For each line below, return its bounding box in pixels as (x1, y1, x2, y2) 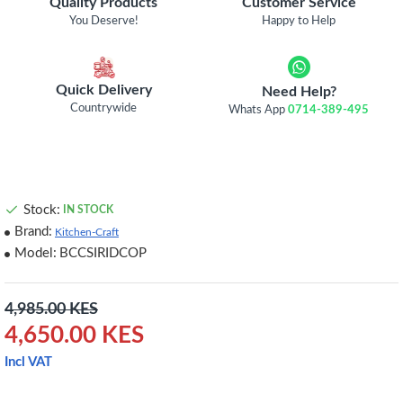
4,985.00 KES (4, 301, 98, 318)
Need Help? (261, 85, 336, 99)
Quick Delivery (55, 82, 152, 97)
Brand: (14, 225, 52, 238)
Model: (14, 246, 57, 260)
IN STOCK (63, 204, 113, 215)
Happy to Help (262, 15, 336, 27)
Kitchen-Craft (55, 226, 119, 237)
